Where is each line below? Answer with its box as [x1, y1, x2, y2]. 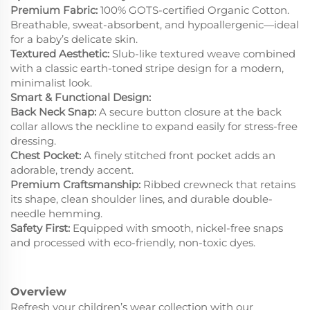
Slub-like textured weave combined [109, 47, 295, 61]
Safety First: [10, 221, 70, 235]
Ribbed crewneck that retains [140, 178, 295, 192]
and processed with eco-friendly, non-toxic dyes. [10, 236, 255, 250]
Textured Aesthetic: [10, 47, 109, 61]
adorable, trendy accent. [10, 163, 134, 177]
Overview [10, 285, 66, 299]
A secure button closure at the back [96, 105, 282, 119]
